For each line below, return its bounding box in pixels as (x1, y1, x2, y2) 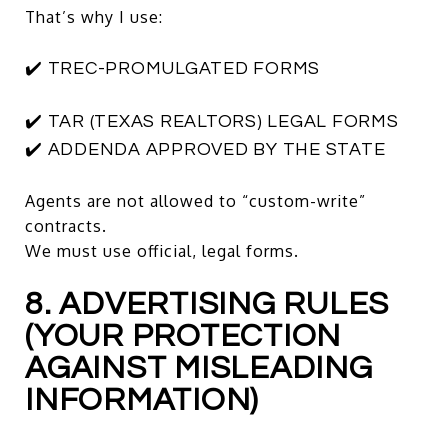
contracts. (25, 215, 107, 236)
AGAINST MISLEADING (25, 351, 373, 385)
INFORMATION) (25, 383, 259, 417)
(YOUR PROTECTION (25, 319, 341, 353)
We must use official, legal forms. (25, 240, 299, 261)
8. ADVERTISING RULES (25, 287, 389, 321)
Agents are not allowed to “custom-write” (25, 190, 366, 211)
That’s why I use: (25, 6, 163, 27)
